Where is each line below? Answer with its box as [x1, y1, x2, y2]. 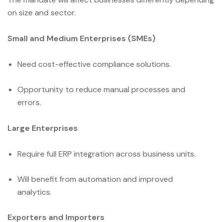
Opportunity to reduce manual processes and [17, 84, 185, 95]
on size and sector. [7, 7, 76, 18]
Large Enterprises [7, 122, 78, 133]
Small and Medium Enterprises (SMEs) [7, 33, 156, 44]
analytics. [17, 186, 52, 197]
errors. [17, 97, 41, 108]
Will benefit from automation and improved [17, 173, 173, 184]
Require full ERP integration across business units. [17, 148, 196, 159]
